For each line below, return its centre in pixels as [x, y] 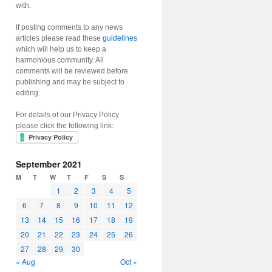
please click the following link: [65, 126]
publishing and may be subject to [70, 82]
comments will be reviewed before [72, 71]
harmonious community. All [60, 60]
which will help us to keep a [61, 49]
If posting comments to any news [69, 27]
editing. [28, 93]
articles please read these [59, 38]
